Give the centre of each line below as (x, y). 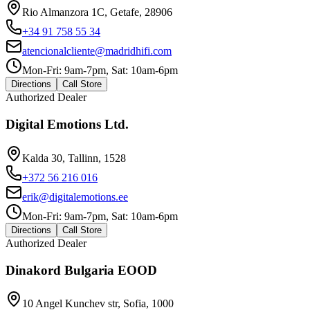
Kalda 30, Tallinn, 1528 (74, 158)
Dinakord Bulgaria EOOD (81, 270)
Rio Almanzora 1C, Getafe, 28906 (97, 12)
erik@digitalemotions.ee (75, 197)
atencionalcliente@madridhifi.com (97, 51)
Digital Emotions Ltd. (67, 125)
